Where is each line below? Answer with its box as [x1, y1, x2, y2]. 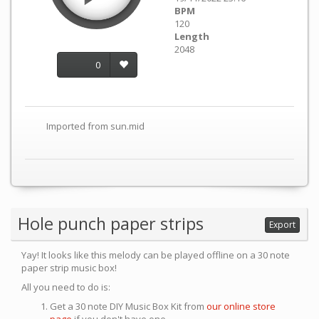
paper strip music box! [21, 261, 117, 274]
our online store [206, 300, 276, 313]
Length [174, 30, 209, 43]
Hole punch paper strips [18, 212, 204, 235]
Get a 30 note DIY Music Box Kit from [50, 300, 206, 313]
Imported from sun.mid [46, 120, 145, 132]
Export [269, 218, 296, 231]
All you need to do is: [21, 281, 110, 293]
